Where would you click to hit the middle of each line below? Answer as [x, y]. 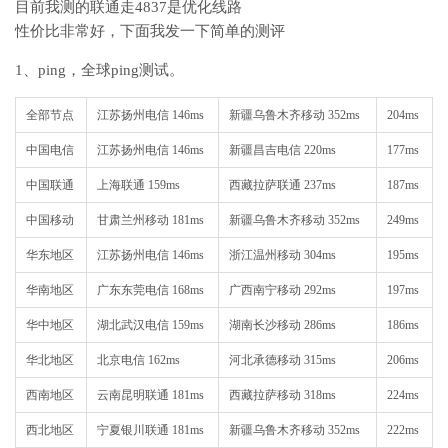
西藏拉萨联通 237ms [282, 185]
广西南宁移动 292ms [282, 290]
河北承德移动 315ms [282, 360]
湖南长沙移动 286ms [282, 325]
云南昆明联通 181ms [150, 395]
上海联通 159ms [138, 185]
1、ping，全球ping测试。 [99, 70]
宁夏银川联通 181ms [150, 430]
